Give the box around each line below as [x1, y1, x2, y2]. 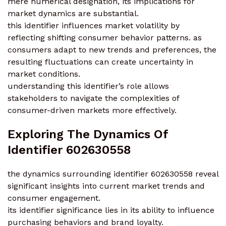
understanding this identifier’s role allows [8, 81, 169, 91]
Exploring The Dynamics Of [8, 127, 168, 141]
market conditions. [8, 69, 80, 79]
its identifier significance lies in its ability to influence [8, 205, 214, 215]
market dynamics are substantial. [8, 9, 139, 19]
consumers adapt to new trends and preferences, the [8, 45, 216, 55]
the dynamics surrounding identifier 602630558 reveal [8, 168, 218, 179]
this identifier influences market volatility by [8, 21, 180, 31]
